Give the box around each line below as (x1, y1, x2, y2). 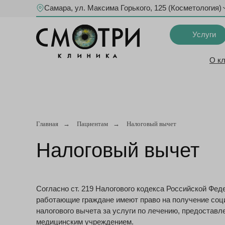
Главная (36, 120, 58, 128)
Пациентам (77, 120, 108, 128)
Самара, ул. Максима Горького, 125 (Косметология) (44, 4, 221, 12)
